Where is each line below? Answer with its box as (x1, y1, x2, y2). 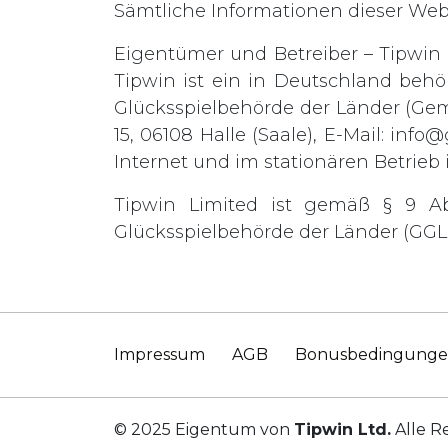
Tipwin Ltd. (294, 419, 391, 439)
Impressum (114, 344, 205, 364)
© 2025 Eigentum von (114, 419, 294, 439)
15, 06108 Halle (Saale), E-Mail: (114, 123, 390, 146)
